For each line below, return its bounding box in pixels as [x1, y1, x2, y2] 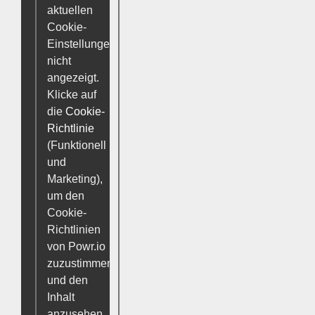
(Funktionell [47, 139, 106, 151]
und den [47, 274, 88, 286]
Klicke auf [47, 88, 96, 101]
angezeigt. [47, 71, 99, 84]
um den [47, 189, 84, 202]
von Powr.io [47, 240, 105, 252]
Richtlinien [47, 223, 101, 236]
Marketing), [47, 172, 103, 185]
